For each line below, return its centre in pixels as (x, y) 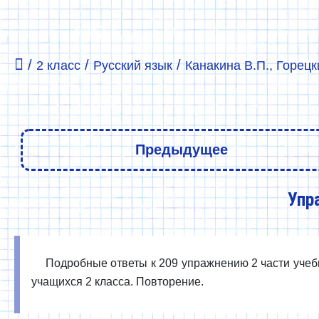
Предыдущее (181, 150)
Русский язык (133, 66)
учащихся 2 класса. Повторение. (117, 282)
